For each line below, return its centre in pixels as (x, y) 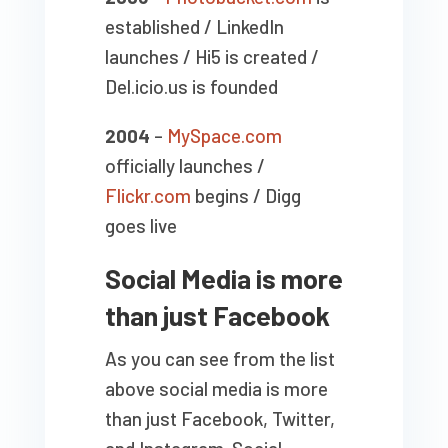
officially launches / (184, 166)
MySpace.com (224, 136)
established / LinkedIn (194, 27)
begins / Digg (245, 196)
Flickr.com (147, 196)
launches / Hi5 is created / (211, 57)
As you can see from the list (219, 359)
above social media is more (216, 389)
